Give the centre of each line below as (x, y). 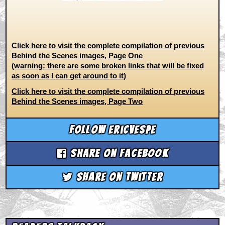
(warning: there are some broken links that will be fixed (108, 66)
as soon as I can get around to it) (69, 76)
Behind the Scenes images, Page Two (77, 101)
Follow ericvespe (113, 130)
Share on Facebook (118, 153)
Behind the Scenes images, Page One (77, 56)
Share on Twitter (118, 177)
